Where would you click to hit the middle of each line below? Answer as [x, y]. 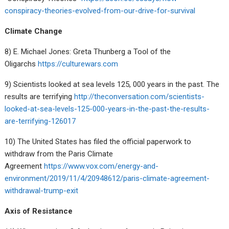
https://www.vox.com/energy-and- [101, 166]
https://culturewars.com [78, 64]
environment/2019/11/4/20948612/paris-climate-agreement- [107, 178]
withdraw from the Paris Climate [59, 154]
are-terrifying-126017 [40, 121]
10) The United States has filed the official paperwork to [98, 141]
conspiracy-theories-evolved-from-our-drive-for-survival [100, 10]
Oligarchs [21, 64]
